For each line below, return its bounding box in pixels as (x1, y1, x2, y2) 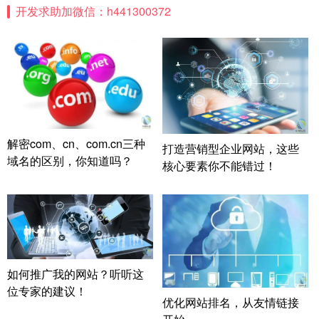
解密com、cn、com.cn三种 (7, 135, 145, 152)
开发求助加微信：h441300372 (15, 3, 171, 20)
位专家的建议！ (7, 283, 87, 300)
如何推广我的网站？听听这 (7, 266, 144, 283)
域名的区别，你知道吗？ (7, 152, 132, 169)
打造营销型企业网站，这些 (162, 140, 299, 157)
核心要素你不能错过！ (162, 157, 276, 174)
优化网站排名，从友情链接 (162, 294, 299, 311)
